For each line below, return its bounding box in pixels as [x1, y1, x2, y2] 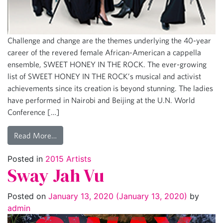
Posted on [7, 191, 48, 201]
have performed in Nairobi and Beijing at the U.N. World [7, 95, 195, 105]
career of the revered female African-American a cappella [7, 47, 201, 57]
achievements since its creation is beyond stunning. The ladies [7, 83, 213, 93]
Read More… [14, 130, 57, 140]
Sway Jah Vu [7, 163, 104, 188]
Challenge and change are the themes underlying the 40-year [7, 35, 211, 45]
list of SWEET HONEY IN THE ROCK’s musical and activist [7, 71, 201, 81]
